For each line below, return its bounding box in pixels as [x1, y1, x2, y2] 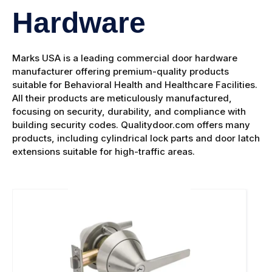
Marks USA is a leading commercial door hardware [12, 52, 237, 64]
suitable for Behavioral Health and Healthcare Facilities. [12, 79, 260, 90]
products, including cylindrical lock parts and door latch [12, 132, 260, 144]
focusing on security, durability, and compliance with [12, 106, 246, 117]
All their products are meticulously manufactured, [12, 92, 232, 104]
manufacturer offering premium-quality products [12, 66, 229, 77]
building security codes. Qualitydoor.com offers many [12, 119, 250, 131]
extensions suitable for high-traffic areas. [12, 146, 195, 157]
